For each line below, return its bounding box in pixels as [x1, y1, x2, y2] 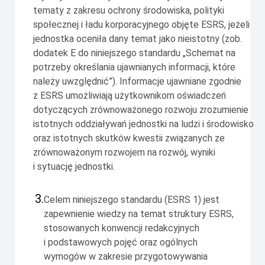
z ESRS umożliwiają [33, 90, 115, 102]
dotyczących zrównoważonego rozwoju [33, 104, 197, 116]
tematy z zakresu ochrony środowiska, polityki [33, 5, 224, 17]
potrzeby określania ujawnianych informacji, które [33, 62, 235, 73]
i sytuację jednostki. [33, 161, 115, 173]
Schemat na [186, 47, 235, 59]
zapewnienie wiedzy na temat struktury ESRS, [44, 208, 234, 220]
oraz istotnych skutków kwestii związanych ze [33, 132, 225, 144]
